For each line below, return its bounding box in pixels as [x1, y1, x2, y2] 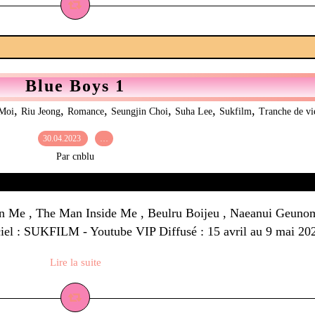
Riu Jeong [21, 106, 60, 117]
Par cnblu [56, 151, 94, 162]
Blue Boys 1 [25, 77, 125, 95]
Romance [67, 106, 104, 117]
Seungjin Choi [111, 106, 168, 117]
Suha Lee [175, 106, 212, 117]
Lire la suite [49, 257, 101, 268]
